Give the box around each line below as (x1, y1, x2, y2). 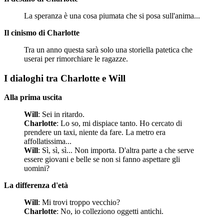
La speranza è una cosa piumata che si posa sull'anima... (24, 11, 200, 20)
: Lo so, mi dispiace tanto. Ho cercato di (56, 119, 182, 128)
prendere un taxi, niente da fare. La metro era (24, 128, 165, 137)
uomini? (24, 164, 51, 173)
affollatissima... (24, 137, 71, 146)
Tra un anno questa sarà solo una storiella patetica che (24, 45, 192, 54)
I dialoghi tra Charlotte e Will (4, 72, 125, 83)
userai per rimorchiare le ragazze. (24, 54, 128, 63)
